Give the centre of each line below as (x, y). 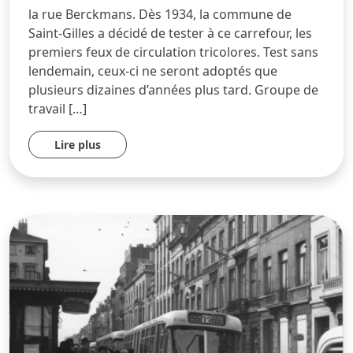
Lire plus (78, 145)
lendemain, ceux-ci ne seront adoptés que (153, 71)
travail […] (58, 109)
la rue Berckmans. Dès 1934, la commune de (160, 15)
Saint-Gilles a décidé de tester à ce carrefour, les (170, 33)
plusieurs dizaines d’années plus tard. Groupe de (173, 90)
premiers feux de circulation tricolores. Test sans (173, 52)
